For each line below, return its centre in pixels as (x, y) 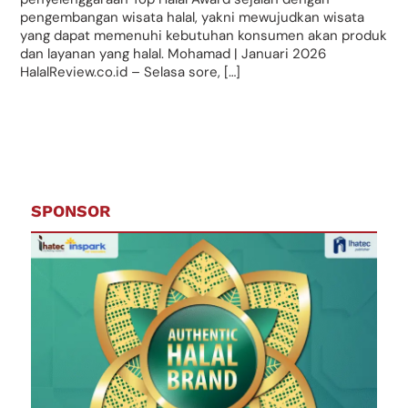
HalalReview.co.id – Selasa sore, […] (131, 72)
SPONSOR (71, 210)
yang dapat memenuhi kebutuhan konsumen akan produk (204, 36)
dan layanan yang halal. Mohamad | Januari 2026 (173, 54)
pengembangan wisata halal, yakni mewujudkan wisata (193, 18)
